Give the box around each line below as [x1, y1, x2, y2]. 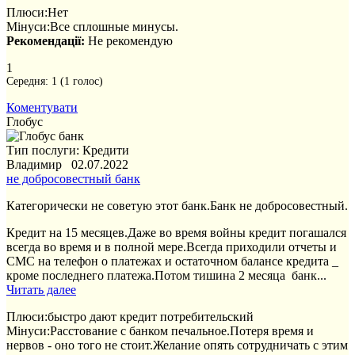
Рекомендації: [6, 34, 85, 48]
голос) [70, 75, 103, 88]
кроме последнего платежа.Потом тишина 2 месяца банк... [6, 269, 326, 283]
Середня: [6, 75, 52, 88]
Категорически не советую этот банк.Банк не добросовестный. [6, 199, 348, 213]
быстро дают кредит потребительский [48, 310, 254, 324]
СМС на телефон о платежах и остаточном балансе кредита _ [6, 254, 338, 269]
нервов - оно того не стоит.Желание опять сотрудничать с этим [6, 338, 348, 353]
